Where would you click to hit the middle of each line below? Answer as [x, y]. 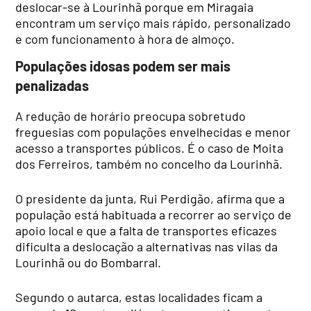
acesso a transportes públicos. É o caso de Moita [150, 148]
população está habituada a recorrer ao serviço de [154, 214]
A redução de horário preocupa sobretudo [131, 116]
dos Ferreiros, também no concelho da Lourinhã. [149, 163]
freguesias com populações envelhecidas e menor [153, 132]
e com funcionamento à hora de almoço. [125, 39]
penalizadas [52, 86]
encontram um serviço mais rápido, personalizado [153, 23]
